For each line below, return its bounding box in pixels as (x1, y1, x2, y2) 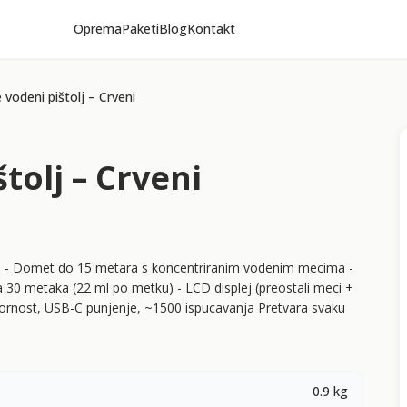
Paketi (121, 20, 159, 37)
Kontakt (186, 20, 235, 37)
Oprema (73, 20, 122, 37)
